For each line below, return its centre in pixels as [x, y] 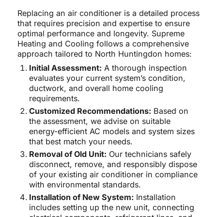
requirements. [54, 99]
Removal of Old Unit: [68, 154]
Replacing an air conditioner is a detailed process [108, 13]
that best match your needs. [81, 142]
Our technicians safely [149, 154]
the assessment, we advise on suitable [100, 121]
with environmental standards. [85, 185]
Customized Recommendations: [90, 111]
